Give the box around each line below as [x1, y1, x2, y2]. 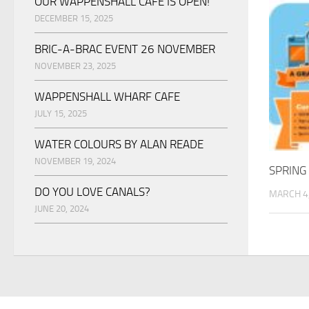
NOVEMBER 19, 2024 [34, 156, 116, 167]
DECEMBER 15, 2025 [34, 13, 113, 24]
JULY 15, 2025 [34, 108, 87, 119]
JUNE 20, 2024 [34, 203, 89, 215]
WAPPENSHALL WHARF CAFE [34, 90, 180, 104]
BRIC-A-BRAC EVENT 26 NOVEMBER [34, 42, 215, 57]
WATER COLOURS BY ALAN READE [34, 137, 203, 152]
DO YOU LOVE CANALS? [34, 185, 150, 199]
